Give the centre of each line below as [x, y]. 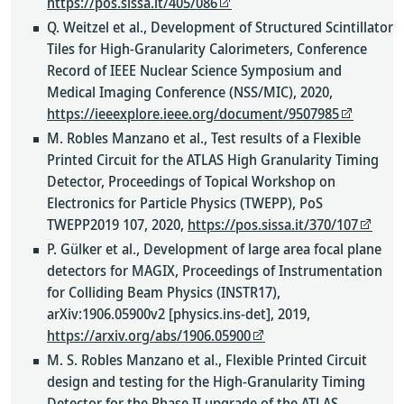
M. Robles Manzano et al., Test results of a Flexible [204, 138]
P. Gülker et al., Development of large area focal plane [214, 249]
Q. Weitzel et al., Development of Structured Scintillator [220, 27]
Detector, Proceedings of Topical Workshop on [191, 181]
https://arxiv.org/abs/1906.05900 [149, 335]
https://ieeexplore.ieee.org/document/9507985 [193, 114]
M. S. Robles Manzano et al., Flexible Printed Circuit [207, 360]
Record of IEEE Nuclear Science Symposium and [194, 70]
